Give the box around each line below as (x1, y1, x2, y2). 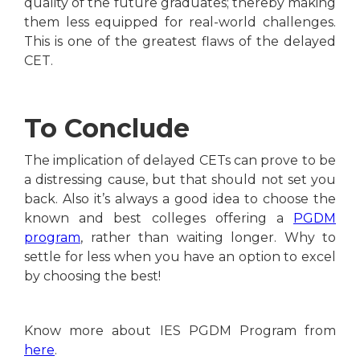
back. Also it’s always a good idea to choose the (24, 190, 336, 207)
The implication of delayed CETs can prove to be (24, 152, 336, 168)
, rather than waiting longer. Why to (80, 229, 336, 245)
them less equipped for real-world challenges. (24, 14, 336, 30)
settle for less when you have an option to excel (24, 248, 336, 264)
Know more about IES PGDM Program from (24, 322, 336, 338)
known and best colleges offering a (24, 210, 293, 226)
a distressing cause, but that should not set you (24, 171, 336, 187)
